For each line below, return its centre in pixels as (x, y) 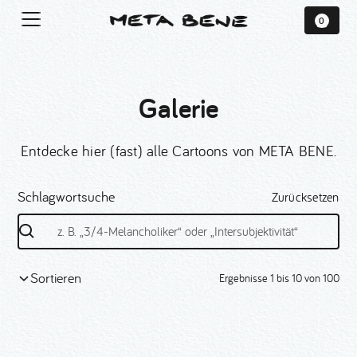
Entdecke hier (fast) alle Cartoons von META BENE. (178, 150)
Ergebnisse (244, 279)
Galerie (178, 108)
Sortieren (56, 278)
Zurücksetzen (305, 196)
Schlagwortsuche (67, 197)
